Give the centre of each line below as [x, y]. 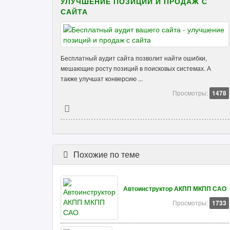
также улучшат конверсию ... [102, 78]
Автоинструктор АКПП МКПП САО [175, 189]
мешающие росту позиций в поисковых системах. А [136, 68]
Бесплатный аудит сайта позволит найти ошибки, [134, 58]
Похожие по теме [105, 154]
